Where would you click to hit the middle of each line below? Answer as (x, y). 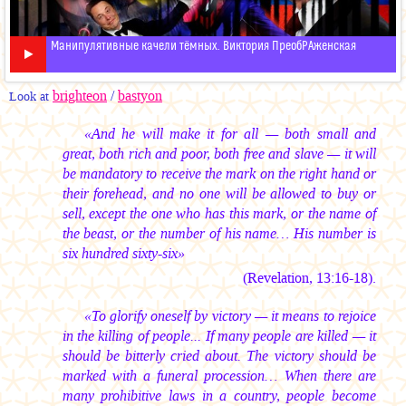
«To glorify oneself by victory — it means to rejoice (230, 315)
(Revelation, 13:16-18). (309, 278)
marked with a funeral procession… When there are (219, 375)
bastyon (140, 95)
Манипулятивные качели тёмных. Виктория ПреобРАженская (203, 45)
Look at (29, 96)
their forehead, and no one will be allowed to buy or (219, 194)
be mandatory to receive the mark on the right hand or (219, 174)
